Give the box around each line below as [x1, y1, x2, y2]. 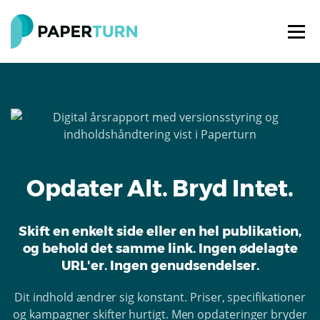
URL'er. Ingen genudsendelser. [61, 258, 259, 274]
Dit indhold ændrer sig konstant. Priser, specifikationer [14, 289, 306, 305]
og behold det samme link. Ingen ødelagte [22, 241, 298, 256]
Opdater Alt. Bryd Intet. [26, 174, 294, 202]
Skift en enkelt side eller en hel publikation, [19, 224, 301, 239]
